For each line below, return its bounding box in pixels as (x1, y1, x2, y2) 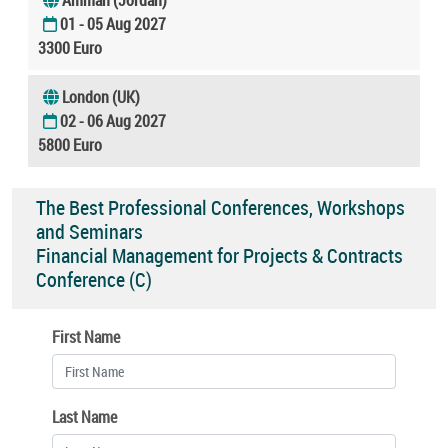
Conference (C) (36, 266, 152, 294)
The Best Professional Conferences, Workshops (36, 194, 405, 222)
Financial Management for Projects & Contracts (36, 242, 403, 270)
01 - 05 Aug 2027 (60, 12, 166, 35)
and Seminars (36, 218, 143, 246)
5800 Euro (38, 133, 102, 156)
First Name (52, 325, 120, 348)
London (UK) (62, 85, 140, 108)
